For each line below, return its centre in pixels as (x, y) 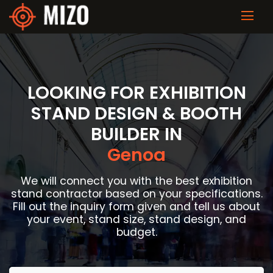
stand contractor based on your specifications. (136, 193)
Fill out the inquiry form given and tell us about (136, 206)
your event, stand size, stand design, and (136, 219)
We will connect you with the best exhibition (136, 181)
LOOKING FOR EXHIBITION (136, 92)
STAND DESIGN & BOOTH (136, 113)
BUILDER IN (136, 134)
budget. (136, 232)
